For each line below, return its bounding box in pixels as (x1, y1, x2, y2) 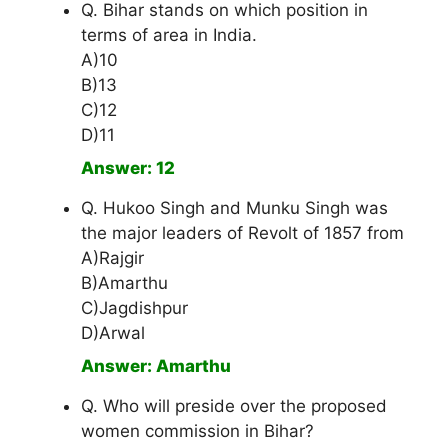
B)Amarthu (81, 273, 168, 294)
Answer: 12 (81, 158, 175, 179)
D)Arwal (81, 323, 145, 344)
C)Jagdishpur (81, 298, 188, 319)
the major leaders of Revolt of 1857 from (81, 223, 404, 244)
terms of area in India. (81, 25, 257, 46)
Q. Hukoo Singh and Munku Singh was (81, 198, 388, 219)
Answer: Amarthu (81, 356, 231, 377)
